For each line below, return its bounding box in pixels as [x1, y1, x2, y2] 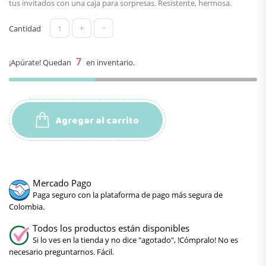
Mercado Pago [33, 177, 91, 189]
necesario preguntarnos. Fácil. [9, 246, 114, 257]
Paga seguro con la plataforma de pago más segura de [33, 189, 223, 200]
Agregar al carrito [56, 112, 139, 129]
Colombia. [9, 201, 45, 212]
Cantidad [9, 23, 41, 34]
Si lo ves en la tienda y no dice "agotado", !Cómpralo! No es [33, 235, 238, 245]
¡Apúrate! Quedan [9, 57, 73, 68]
